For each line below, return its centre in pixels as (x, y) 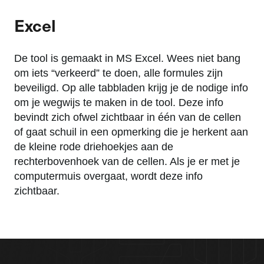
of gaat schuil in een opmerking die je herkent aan (131, 132)
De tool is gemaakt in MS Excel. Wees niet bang (127, 59)
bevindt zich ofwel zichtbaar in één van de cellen (128, 118)
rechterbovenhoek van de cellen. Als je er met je (127, 162)
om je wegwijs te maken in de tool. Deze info (119, 103)
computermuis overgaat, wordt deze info (108, 176)
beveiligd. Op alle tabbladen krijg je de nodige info (131, 88)
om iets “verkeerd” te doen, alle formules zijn (118, 73)
